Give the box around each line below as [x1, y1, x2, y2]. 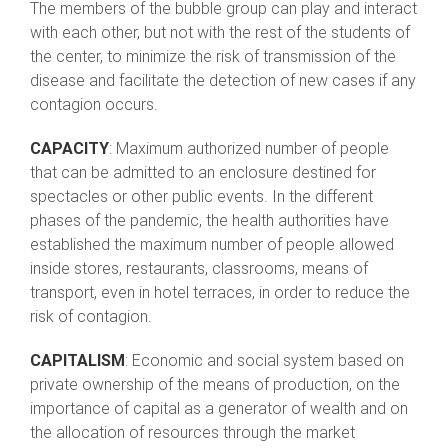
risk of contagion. [30, 307, 152, 327]
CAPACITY [30, 139, 109, 159]
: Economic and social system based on [125, 351, 404, 371]
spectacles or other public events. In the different [30, 187, 373, 207]
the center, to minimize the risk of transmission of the [30, 47, 396, 67]
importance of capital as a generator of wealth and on [30, 399, 408, 419]
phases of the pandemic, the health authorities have [30, 211, 389, 231]
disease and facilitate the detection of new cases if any [30, 71, 416, 91]
